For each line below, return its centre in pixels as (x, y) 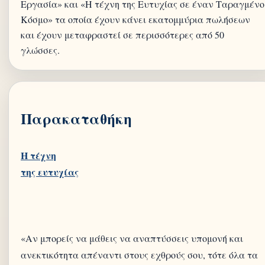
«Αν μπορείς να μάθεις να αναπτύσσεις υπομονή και (132, 238)
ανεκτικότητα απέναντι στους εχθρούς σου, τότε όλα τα (139, 255)
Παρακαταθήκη (76, 118)
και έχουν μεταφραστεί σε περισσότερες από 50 (122, 35)
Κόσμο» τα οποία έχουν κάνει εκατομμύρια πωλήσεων (135, 19)
